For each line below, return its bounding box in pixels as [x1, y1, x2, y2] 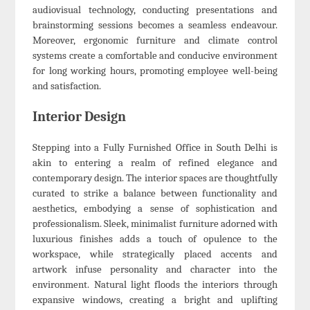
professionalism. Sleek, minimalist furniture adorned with [33, 217, 277, 230]
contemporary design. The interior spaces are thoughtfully [33, 172, 277, 185]
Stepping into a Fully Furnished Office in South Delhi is [33, 141, 277, 154]
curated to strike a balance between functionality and [33, 187, 277, 200]
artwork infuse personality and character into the [33, 263, 277, 276]
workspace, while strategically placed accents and [33, 248, 277, 261]
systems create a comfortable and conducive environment [33, 49, 277, 62]
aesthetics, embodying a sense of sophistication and [33, 202, 277, 215]
